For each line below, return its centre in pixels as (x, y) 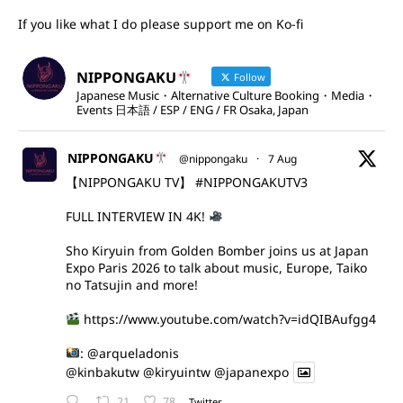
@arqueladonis (133, 354)
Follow (249, 77)
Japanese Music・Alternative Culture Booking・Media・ (226, 96)
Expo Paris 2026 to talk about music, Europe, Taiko (216, 268)
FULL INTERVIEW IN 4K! (137, 217)
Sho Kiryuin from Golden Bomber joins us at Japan (217, 251)
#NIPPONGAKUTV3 (251, 183)
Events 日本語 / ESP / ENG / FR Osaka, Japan (193, 110)
